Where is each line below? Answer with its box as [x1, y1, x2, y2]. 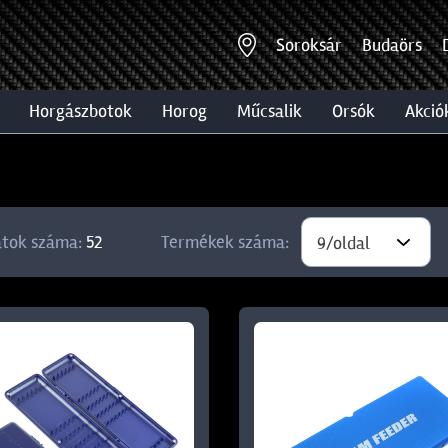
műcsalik [251, 100, 302, 122]
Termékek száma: [161, 231, 290, 253]
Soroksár [276, 33, 342, 56]
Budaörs [362, 33, 422, 56]
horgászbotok [40, 100, 132, 122]
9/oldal [317, 232, 371, 254]
